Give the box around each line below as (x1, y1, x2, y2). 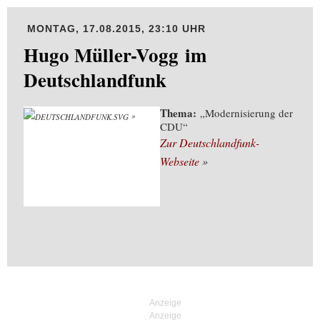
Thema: (160, 105, 196, 121)
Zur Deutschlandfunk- (160, 135, 259, 150)
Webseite (160, 154, 199, 169)
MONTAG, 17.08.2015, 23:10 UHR (24, 23, 206, 34)
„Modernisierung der (196, 106, 293, 120)
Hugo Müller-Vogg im (24, 41, 206, 69)
